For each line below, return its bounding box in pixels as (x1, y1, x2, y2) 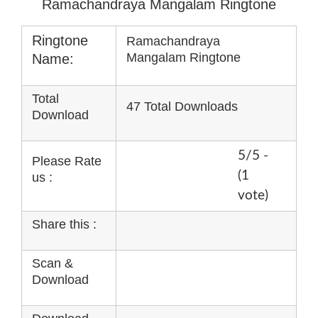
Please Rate (32, 153, 102, 168)
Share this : (32, 216, 97, 231)
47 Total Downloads (126, 99, 238, 114)
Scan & (32, 256, 73, 270)
